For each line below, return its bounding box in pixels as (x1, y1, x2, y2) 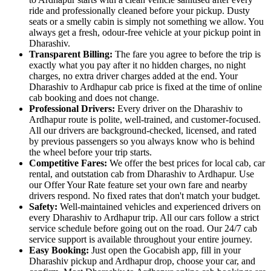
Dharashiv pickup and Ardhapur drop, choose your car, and (29, 255, 255, 266)
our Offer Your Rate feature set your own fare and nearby (29, 179, 247, 190)
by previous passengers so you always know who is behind (29, 135, 255, 146)
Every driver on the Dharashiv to (117, 103, 243, 114)
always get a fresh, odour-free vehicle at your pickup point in (29, 27, 261, 38)
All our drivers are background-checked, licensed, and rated (29, 125, 256, 135)
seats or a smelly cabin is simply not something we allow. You (29, 16, 264, 27)
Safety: (29, 201, 60, 212)
